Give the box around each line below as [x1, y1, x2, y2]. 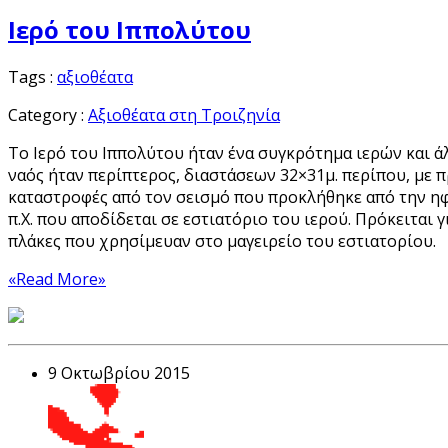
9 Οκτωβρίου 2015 [48, 362, 190, 385]
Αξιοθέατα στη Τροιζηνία [88, 104, 280, 127]
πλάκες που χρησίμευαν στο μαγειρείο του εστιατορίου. [8, 230, 436, 253]
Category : [8, 104, 88, 127]
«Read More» [8, 268, 106, 291]
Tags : [8, 66, 57, 89]
